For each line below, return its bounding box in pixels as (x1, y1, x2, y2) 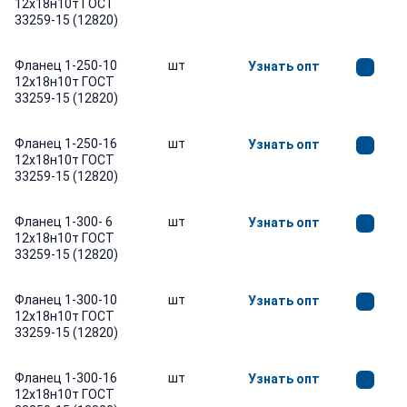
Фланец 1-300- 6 (15, 214, 113, 229)
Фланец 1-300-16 (15, 371, 117, 385)
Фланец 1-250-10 (15, 58, 117, 73)
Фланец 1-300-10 (15, 293, 117, 307)
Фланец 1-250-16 (15, 136, 117, 151)
